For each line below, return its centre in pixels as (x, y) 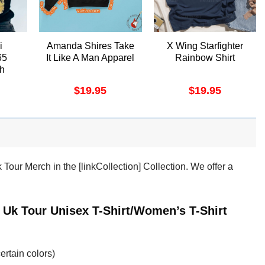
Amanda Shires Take (90, 46)
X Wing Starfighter (205, 46)
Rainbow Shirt (205, 58)
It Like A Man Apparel (91, 58)
